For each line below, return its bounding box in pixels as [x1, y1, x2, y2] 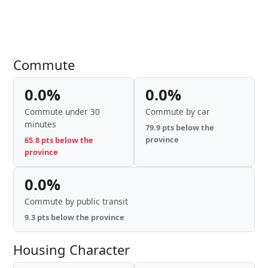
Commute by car [145, 106, 210, 117]
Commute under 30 [25, 106, 100, 117]
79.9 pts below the [145, 122, 214, 133]
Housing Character [13, 240, 130, 258]
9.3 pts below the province [25, 212, 124, 223]
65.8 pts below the [25, 135, 93, 145]
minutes [25, 118, 56, 130]
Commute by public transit [25, 196, 128, 207]
